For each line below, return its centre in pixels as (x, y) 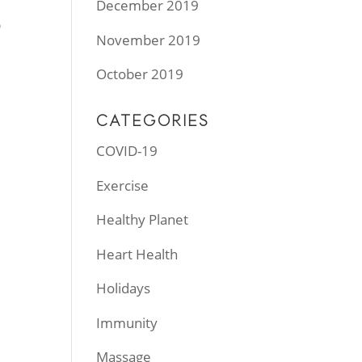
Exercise (123, 185)
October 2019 (140, 74)
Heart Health (137, 254)
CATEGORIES (154, 121)
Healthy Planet (143, 219)
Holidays (124, 288)
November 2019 (149, 40)
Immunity (127, 322)
